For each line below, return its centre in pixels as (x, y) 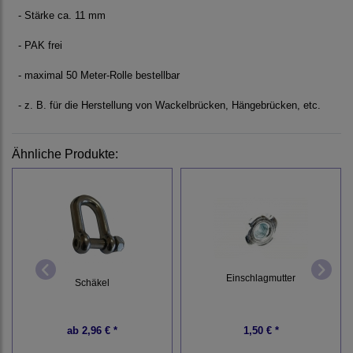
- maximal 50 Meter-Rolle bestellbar (99, 76)
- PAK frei (40, 46)
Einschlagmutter (261, 278)
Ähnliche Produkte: (65, 154)
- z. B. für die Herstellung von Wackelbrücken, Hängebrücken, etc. (169, 106)
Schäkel (92, 282)
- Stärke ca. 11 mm (62, 16)
